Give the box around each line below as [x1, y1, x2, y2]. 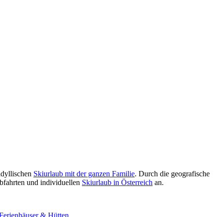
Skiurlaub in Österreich [82, 178, 153, 186]
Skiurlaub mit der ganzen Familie [33, 169, 135, 178]
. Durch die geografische [135, 169, 210, 178]
